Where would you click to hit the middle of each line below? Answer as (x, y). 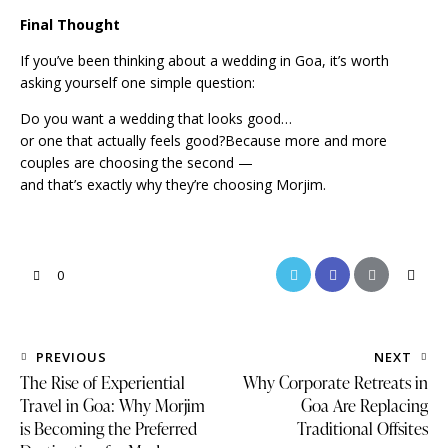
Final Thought (70, 25)
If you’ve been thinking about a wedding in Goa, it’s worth (204, 61)
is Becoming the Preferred (108, 429)
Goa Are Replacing (364, 406)
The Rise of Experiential (102, 383)
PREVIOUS (71, 357)
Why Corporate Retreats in (335, 383)
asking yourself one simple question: (137, 83)
